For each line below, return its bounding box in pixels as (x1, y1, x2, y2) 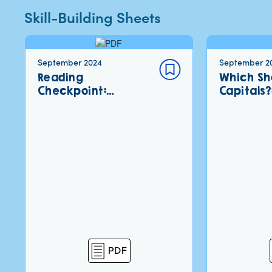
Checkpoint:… (37, 84, 115, 98)
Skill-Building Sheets (24, 6, 161, 27)
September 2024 (37, 56, 102, 69)
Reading (37, 71, 84, 84)
